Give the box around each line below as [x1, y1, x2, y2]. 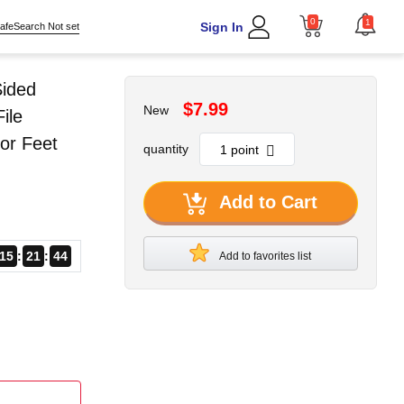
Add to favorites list [219, 250, 312, 262]
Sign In [199, 19, 243, 34]
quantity [142, 142, 188, 156]
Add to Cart [219, 192, 318, 212]
